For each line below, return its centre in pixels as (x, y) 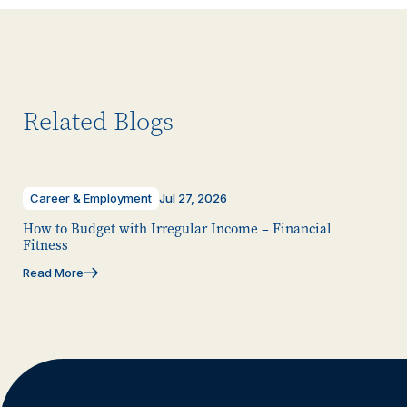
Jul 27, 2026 (193, 198)
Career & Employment (91, 198)
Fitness (45, 245)
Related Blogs (98, 121)
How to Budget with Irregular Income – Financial (177, 228)
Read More (53, 272)
